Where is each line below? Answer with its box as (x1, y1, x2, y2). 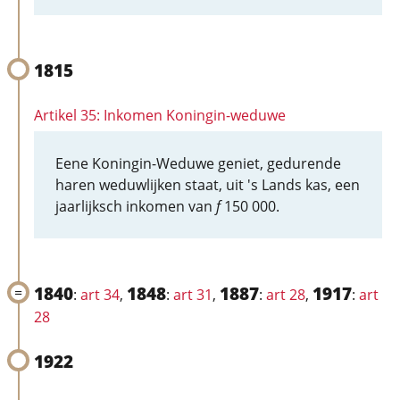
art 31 (173, 285, 212, 304)
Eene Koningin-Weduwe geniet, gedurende (55, 154, 341, 173)
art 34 (80, 285, 120, 304)
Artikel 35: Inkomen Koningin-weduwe (34, 105, 286, 125)
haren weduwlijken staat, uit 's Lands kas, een (55, 175, 360, 195)
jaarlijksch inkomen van (55, 196, 216, 216)
